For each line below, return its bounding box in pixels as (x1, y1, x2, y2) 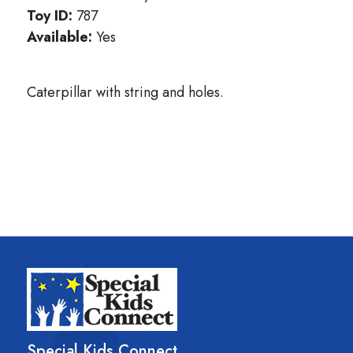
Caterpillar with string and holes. (27, 82, 224, 102)
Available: (27, 27, 96, 47)
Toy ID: (27, 6, 76, 26)
